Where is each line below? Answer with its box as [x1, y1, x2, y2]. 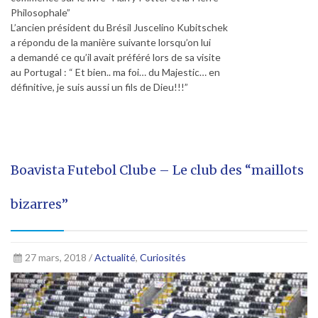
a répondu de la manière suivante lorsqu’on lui [11, 36, 211, 49]
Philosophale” [11, 6, 70, 19]
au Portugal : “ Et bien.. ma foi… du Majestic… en [11, 66, 220, 79]
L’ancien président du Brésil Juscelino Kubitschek [11, 21, 228, 34]
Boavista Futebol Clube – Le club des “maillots [11, 162, 304, 179]
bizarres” [11, 196, 68, 213]
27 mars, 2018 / [24, 251, 94, 264]
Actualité [94, 251, 136, 264]
